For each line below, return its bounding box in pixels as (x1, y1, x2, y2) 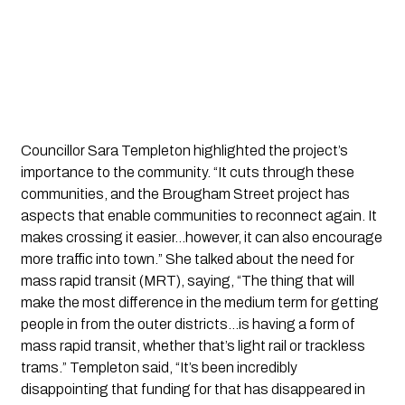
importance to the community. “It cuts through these (20, 164, 354, 180)
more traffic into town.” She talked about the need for (20, 250, 354, 267)
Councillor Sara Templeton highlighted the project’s (20, 142, 348, 158)
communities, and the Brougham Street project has (20, 185, 350, 202)
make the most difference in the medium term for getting (20, 294, 379, 310)
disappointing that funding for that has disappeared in (20, 381, 365, 397)
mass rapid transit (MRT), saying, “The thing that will (20, 272, 354, 288)
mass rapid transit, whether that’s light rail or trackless (20, 337, 365, 353)
